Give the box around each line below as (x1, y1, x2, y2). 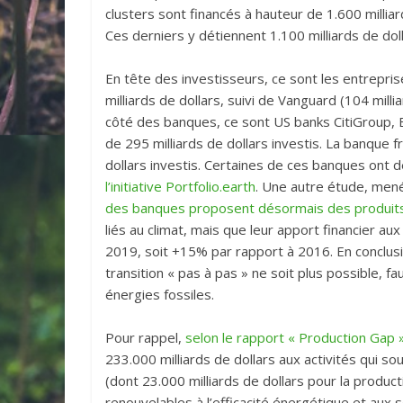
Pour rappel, (105, 328, 185, 347)
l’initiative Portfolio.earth (105, 177, 255, 196)
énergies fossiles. (105, 285, 214, 304)
